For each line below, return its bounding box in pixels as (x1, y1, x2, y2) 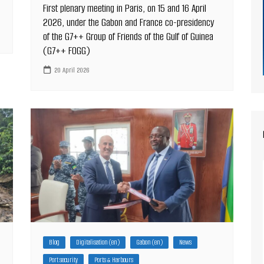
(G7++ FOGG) (43, 43, 91, 58)
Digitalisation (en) (76, 237, 120, 247)
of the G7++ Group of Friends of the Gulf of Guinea (43, 29, 214, 44)
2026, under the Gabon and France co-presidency (43, 15, 214, 29)
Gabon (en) (136, 237, 163, 247)
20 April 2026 (54, 65, 90, 75)
